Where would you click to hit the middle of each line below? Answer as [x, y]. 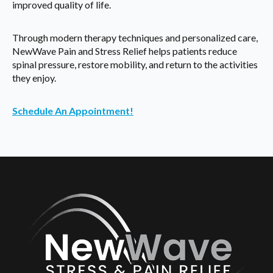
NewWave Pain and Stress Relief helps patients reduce [125, 51]
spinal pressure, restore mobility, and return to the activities [135, 65]
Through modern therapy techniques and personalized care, [135, 38]
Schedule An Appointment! [73, 111]
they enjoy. [34, 78]
